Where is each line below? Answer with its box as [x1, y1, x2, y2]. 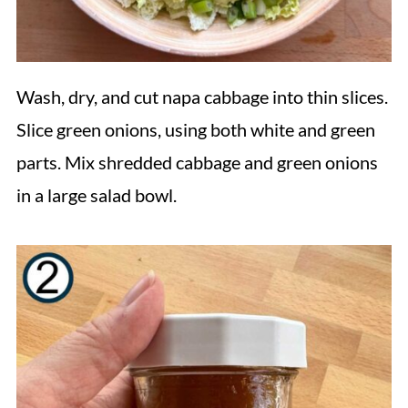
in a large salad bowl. [15, 184, 177, 207]
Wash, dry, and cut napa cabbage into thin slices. [15, 86, 388, 108]
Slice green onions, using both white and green [15, 118, 375, 141]
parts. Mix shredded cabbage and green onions [15, 151, 378, 174]
